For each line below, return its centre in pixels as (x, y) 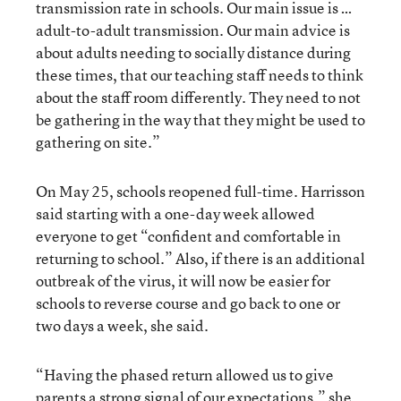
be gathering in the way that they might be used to (200, 119)
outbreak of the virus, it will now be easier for (183, 280)
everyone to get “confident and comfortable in (188, 235)
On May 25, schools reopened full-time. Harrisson (200, 191)
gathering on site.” (98, 141)
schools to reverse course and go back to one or (188, 303)
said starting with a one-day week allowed (175, 213)
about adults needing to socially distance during (193, 52)
